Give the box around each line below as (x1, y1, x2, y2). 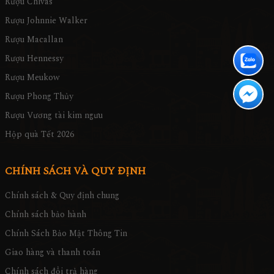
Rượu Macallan (5, 32, 63, 46)
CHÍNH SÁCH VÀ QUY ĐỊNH (5, 163, 146, 179)
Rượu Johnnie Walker (5, 13, 87, 27)
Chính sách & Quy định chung (5, 188, 119, 202)
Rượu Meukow (5, 70, 60, 84)
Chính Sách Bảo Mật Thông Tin (5, 226, 127, 240)
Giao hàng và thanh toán (5, 245, 100, 259)
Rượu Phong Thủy (5, 89, 73, 103)
